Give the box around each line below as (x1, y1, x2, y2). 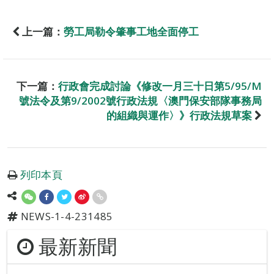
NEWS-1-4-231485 (18, 209, 113, 224)
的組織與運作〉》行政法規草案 (106, 108, 252, 123)
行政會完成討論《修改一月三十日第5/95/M (58, 79, 262, 94)
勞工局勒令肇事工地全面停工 (64, 24, 199, 39)
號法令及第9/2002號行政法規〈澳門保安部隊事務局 (19, 94, 262, 108)
